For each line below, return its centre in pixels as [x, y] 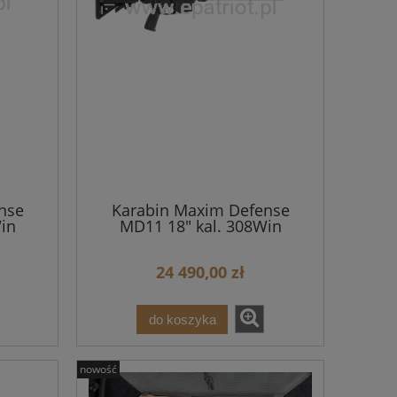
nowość [98, 369]
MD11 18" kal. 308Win [200, 226]
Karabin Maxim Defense [200, 210]
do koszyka [182, 319]
